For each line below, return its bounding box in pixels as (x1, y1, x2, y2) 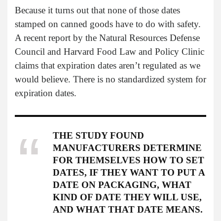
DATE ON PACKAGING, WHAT (53, 180, 191, 190)
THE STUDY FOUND (53, 130, 144, 141)
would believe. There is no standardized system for (15, 74, 206, 85)
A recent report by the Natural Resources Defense (15, 33, 200, 43)
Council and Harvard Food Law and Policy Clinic (15, 46, 204, 57)
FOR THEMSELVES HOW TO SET (53, 155, 204, 166)
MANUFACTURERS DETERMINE (53, 143, 202, 153)
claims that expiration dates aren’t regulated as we (15, 60, 200, 71)
